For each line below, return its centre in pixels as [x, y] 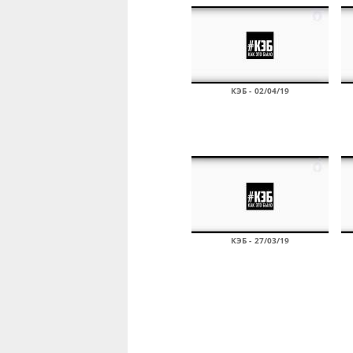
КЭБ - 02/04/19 [260, 91]
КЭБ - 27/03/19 [260, 240]
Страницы [225, 311]
